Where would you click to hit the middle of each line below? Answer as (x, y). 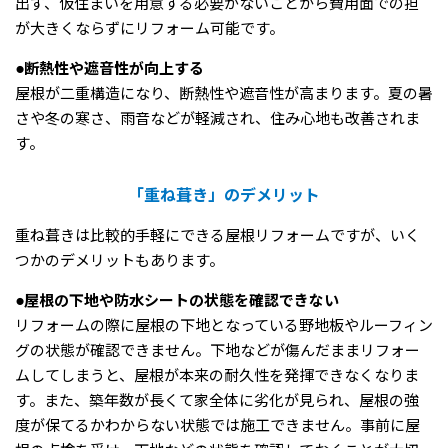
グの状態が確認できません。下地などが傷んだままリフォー (217, 351)
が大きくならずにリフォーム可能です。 (149, 29)
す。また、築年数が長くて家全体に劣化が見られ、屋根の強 (217, 401)
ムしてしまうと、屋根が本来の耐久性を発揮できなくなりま (217, 376)
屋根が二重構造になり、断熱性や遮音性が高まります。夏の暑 (224, 94)
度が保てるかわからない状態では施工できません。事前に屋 (217, 426)
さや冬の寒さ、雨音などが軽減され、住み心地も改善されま (217, 119)
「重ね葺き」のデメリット (224, 196)
